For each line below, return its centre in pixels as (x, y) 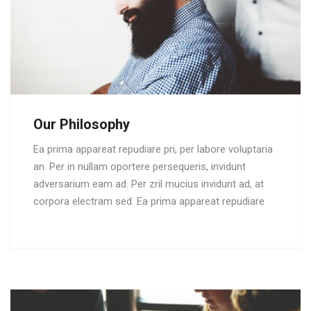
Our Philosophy (82, 124)
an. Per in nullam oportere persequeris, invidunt (140, 166)
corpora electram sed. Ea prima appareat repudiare (149, 201)
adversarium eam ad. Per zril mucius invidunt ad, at (149, 184)
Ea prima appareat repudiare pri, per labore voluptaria (153, 149)
